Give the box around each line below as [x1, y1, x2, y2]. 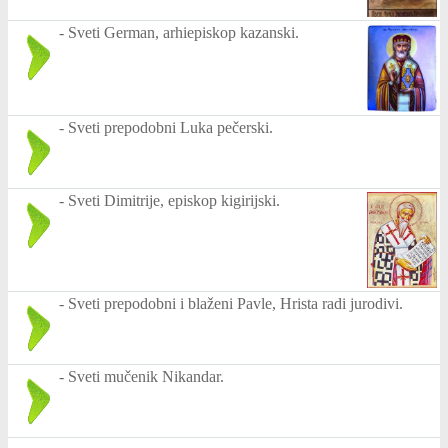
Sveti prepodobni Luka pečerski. [68, 118, 273, 136]
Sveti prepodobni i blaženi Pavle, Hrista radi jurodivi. [68, 295, 403, 313]
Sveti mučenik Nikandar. [68, 368, 224, 386]
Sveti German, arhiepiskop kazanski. [68, 24, 299, 42]
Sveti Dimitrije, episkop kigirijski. [68, 191, 280, 209]
